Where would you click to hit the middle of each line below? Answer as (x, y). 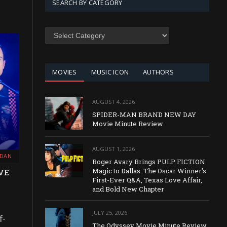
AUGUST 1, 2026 (113, 149)
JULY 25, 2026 (110, 213)
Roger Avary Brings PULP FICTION (149, 162)
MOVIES (65, 72)
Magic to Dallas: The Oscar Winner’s (149, 171)
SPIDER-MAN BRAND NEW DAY (144, 115)
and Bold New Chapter (128, 189)
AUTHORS (158, 72)
